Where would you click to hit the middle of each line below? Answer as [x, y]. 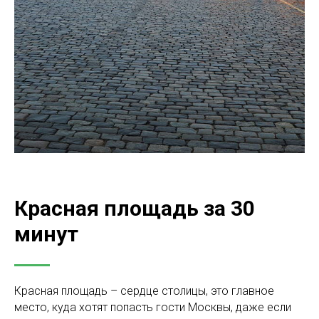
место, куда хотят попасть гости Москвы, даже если [153, 307]
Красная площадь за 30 [135, 208]
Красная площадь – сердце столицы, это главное [144, 291]
